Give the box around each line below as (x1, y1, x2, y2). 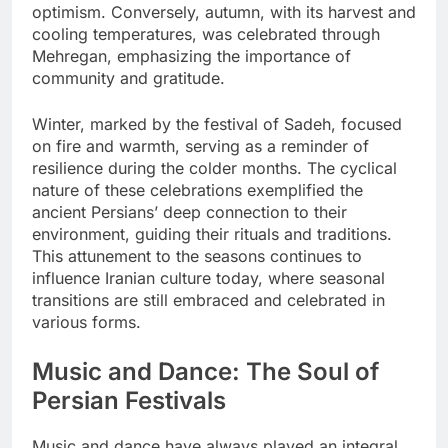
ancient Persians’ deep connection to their (32, 201, 347, 222)
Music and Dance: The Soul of (32, 356, 379, 386)
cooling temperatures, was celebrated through (32, 23, 380, 44)
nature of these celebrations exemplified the (32, 179, 363, 200)
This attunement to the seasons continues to (32, 245, 362, 266)
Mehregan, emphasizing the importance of (32, 45, 351, 66)
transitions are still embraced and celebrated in (32, 289, 385, 310)
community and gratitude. (32, 67, 225, 88)
